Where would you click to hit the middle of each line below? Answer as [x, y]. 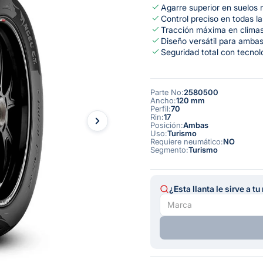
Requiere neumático [186, 142]
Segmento [168, 150]
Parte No [166, 92]
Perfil [159, 109]
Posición [166, 125]
